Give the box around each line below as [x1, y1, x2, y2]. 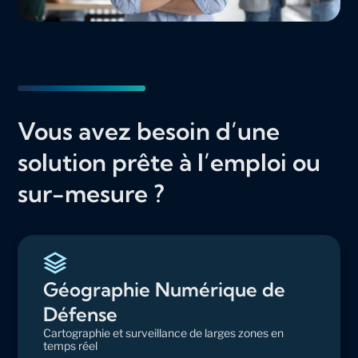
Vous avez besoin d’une [18, 116, 280, 147]
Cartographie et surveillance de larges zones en [43, 326, 284, 340]
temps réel [43, 339, 98, 353]
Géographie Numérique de [43, 277, 286, 302]
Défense [43, 302, 118, 327]
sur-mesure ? [18, 178, 165, 209]
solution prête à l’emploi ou [18, 147, 321, 178]
